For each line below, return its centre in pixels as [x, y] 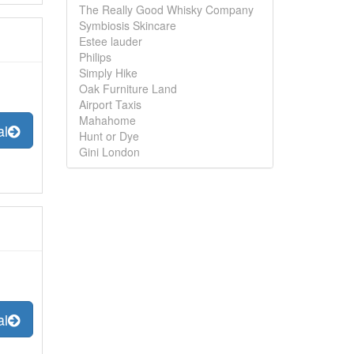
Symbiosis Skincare [127, 25]
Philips [95, 57]
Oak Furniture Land [128, 88]
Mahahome [107, 120]
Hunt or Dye [109, 136]
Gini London [109, 152]
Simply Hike [108, 73]
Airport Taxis [110, 104]
